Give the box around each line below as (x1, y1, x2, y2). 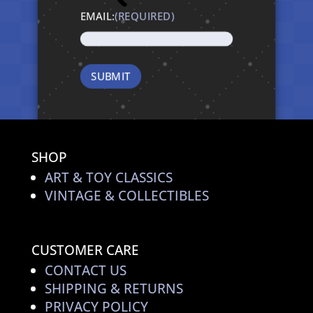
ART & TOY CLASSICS (44, 168, 173, 187)
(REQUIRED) (114, 8, 175, 24)
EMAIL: (80, 8, 115, 24)
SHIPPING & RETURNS (44, 279, 183, 298)
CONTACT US (44, 261, 126, 279)
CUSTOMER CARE (31, 240, 139, 259)
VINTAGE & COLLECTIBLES (44, 186, 209, 205)
